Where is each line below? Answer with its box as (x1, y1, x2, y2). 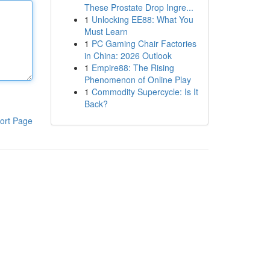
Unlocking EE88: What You (91, 13, 193, 25)
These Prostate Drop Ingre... (84, 1, 193, 13)
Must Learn (84, 25, 128, 37)
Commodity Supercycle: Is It (91, 86, 198, 98)
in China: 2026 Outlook (84, 49, 172, 61)
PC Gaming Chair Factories (91, 37, 196, 49)
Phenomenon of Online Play (84, 74, 191, 86)
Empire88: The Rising (91, 61, 174, 74)
